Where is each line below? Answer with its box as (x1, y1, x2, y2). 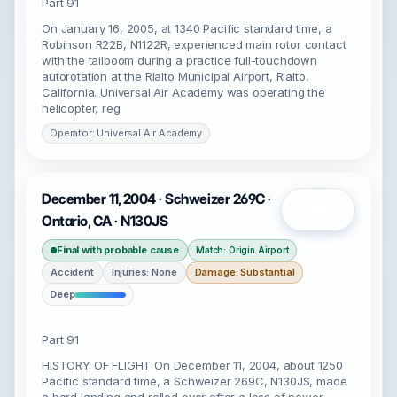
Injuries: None (111, 266, 177, 278)
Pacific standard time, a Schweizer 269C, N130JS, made (42, 374, 347, 388)
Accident (51, 266, 94, 278)
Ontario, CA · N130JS (42, 213, 168, 230)
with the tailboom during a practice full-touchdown (42, 53, 317, 67)
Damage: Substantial (194, 266, 295, 278)
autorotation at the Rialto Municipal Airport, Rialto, (42, 69, 309, 83)
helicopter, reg (42, 101, 121, 115)
